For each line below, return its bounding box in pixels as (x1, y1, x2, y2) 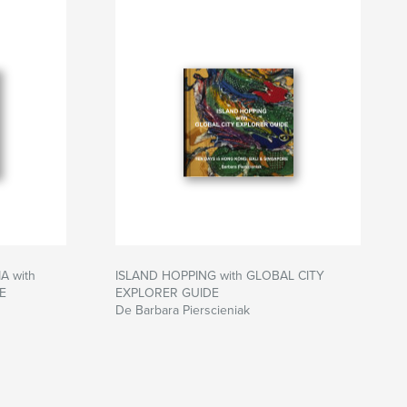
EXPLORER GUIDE (115, 285, 219, 302)
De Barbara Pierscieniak (115, 303, 250, 319)
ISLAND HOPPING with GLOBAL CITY (115, 268, 324, 284)
